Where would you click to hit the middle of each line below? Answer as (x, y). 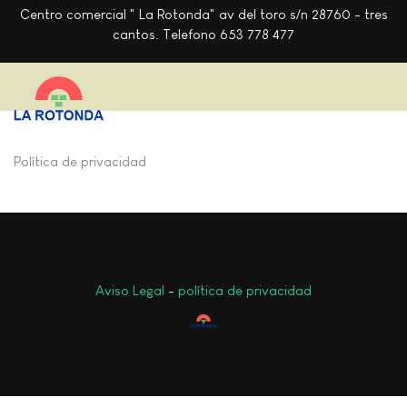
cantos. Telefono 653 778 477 (203, 34)
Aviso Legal (130, 290)
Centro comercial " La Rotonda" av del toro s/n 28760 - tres (203, 14)
